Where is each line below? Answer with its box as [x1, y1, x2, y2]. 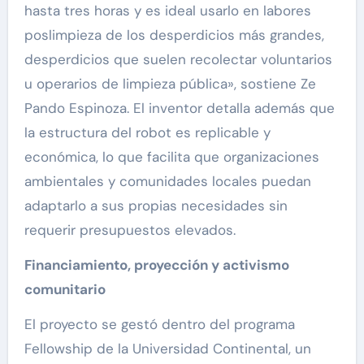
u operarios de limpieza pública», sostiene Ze [24, 75, 316, 93]
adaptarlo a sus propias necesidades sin [24, 197, 288, 215]
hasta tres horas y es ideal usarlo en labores [24, 2, 311, 20]
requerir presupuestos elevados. [24, 221, 236, 240]
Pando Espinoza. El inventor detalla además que [24, 99, 335, 118]
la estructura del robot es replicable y [24, 123, 271, 142]
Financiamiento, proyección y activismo [24, 256, 289, 275]
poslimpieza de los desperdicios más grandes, [24, 26, 324, 45]
